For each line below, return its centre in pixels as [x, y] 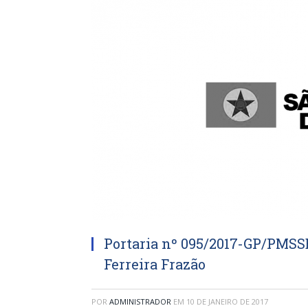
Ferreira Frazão [155, 264]
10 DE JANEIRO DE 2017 [227, 301]
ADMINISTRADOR [140, 301]
